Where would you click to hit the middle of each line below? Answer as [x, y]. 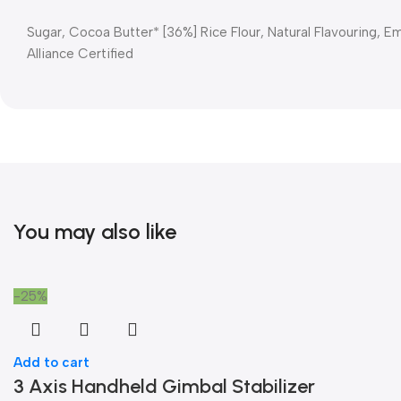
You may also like [95, 231]
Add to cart [51, 363]
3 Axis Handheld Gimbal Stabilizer [164, 386]
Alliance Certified [80, 54]
